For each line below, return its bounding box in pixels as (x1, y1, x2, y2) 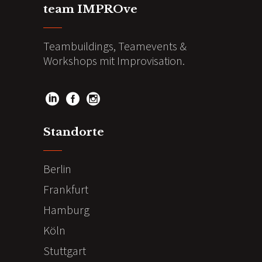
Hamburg (43, 202, 89, 217)
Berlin (43, 161, 71, 176)
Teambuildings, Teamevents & (43, 39, 187, 53)
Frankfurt (43, 181, 88, 196)
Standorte (43, 125, 104, 139)
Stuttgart (43, 243, 86, 258)
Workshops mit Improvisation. (43, 53, 185, 68)
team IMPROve (43, 2, 137, 16)
